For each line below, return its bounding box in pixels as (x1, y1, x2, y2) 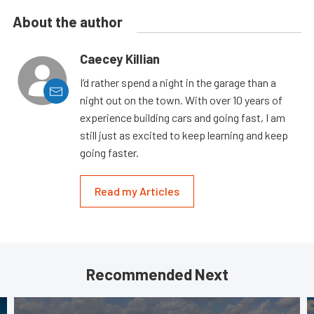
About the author (13, 13, 123, 31)
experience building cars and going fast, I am (80, 111, 285, 125)
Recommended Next (86, 265, 228, 284)
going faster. (80, 146, 139, 160)
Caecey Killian (80, 51, 160, 67)
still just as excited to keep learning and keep (80, 128, 288, 142)
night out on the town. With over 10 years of (80, 93, 282, 107)
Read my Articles (95, 184, 179, 198)
